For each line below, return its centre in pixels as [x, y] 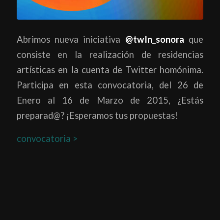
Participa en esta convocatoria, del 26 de [110, 85]
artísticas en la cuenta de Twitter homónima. [110, 70]
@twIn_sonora [154, 40]
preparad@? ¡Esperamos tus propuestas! [97, 116]
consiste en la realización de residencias [110, 55]
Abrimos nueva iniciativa [71, 40]
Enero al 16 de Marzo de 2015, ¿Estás [110, 100]
